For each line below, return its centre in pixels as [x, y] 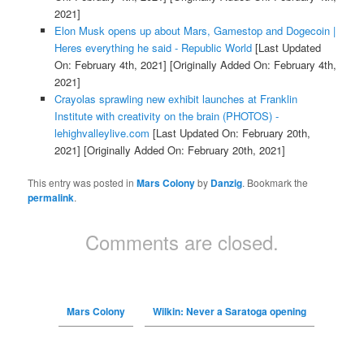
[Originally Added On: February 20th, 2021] [182, 150]
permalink [51, 198]
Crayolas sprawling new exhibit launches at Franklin [175, 99]
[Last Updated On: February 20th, [230, 133]
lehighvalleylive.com [102, 133]
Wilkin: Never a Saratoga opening [229, 312]
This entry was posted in [82, 183]
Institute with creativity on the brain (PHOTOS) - [166, 116]
